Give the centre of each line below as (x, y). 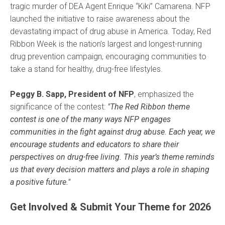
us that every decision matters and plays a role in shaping (110, 170)
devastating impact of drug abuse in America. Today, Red (110, 31)
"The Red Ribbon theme (148, 107)
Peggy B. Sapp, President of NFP (72, 94)
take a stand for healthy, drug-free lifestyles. (86, 69)
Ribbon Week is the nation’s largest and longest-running (106, 44)
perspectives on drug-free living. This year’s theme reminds (112, 157)
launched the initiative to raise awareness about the (100, 19)
